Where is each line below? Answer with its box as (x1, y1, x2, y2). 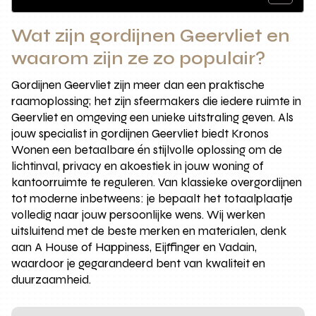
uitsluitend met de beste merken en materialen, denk (11, 223, 287, 238)
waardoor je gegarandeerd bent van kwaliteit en (11, 255, 266, 271)
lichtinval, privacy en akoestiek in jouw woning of (11, 158, 265, 174)
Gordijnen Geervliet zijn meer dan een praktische (11, 77, 265, 92)
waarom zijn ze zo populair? (11, 47, 266, 69)
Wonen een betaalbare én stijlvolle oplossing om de (11, 142, 283, 157)
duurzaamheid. (11, 272, 92, 287)
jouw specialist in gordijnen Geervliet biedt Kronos (11, 126, 269, 141)
